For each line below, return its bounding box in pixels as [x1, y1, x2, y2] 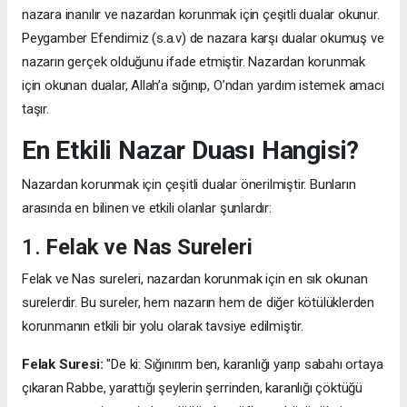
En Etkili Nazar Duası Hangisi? [22, 135, 360, 166]
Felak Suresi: [22, 356, 104, 373]
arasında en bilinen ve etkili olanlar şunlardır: [22, 200, 272, 217]
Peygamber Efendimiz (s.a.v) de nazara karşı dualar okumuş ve [22, 30, 384, 47]
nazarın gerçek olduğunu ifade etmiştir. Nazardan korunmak [22, 54, 366, 71]
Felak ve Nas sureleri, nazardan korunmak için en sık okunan [22, 271, 368, 288]
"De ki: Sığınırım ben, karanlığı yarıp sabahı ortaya [103, 356, 383, 373]
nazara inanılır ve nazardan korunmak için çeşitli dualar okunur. [22, 6, 380, 24]
